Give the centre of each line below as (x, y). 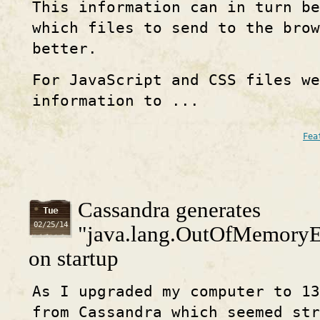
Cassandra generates (169, 210)
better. (65, 49)
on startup (74, 258)
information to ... (116, 100)
